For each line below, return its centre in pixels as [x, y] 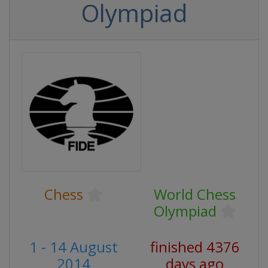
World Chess [195, 194]
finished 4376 [195, 247]
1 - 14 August [73, 247]
